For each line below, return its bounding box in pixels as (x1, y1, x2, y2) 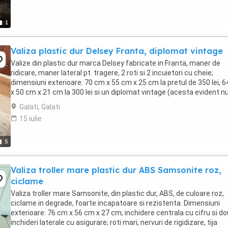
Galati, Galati (19, 103, 60, 111)
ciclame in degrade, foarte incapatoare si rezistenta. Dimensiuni (11, 199, 220, 207)
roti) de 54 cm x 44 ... (11, 98, 77, 106)
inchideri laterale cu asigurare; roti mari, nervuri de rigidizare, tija (11, 218, 217, 226)
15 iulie (19, 115, 42, 123)
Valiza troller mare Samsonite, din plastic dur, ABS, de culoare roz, (11, 189, 224, 197)
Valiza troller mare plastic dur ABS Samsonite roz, (11, 165, 221, 175)
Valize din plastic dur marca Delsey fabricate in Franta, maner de (11, 59, 220, 67)
